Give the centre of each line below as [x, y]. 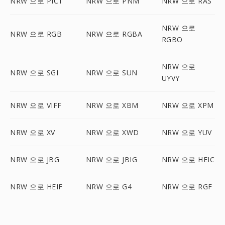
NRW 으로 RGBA [114, 34]
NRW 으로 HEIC [188, 159]
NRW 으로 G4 [109, 187]
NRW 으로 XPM [188, 105]
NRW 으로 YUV [187, 132]
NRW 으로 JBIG [111, 159]
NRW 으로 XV [33, 132]
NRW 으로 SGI [34, 72]
